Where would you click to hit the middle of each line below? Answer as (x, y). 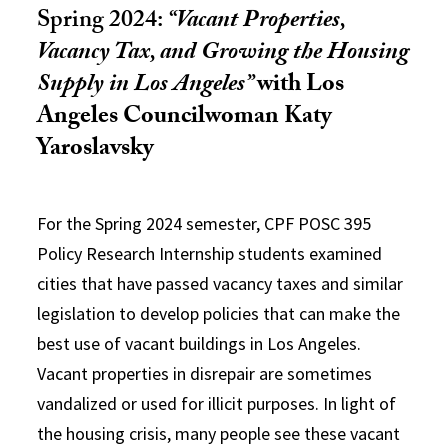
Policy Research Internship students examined (210, 254)
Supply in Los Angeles (141, 87)
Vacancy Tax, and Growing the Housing (223, 55)
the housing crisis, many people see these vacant (219, 434)
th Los (312, 87)
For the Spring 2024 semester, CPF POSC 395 (204, 224)
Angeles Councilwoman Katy (185, 119)
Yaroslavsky (96, 151)
